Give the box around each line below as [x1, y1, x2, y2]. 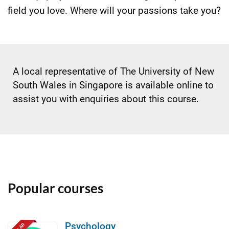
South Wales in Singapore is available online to [13, 79, 214, 91]
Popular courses [8, 180, 103, 196]
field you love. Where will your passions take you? [8, 5, 221, 16]
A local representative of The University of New [13, 65, 214, 77]
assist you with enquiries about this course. [13, 93, 199, 105]
